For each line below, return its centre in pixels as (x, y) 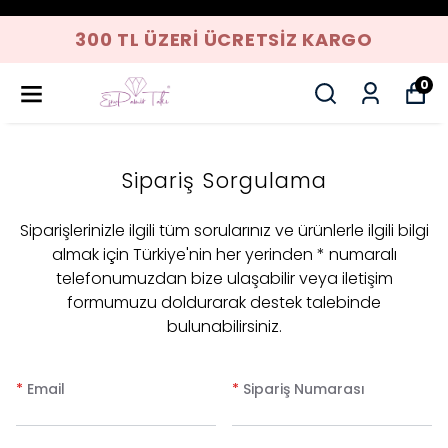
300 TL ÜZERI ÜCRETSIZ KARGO (224, 39)
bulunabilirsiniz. (224, 326)
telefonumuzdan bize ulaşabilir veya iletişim (224, 278)
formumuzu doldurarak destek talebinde (224, 302)
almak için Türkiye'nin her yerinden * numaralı (224, 254)
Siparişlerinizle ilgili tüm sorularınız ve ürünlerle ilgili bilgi (224, 230)
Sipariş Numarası (304, 389)
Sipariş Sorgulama (224, 180)
